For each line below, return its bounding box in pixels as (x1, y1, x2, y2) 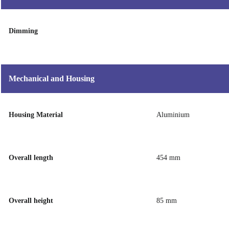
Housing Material (9, 111, 63, 119)
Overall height (9, 197, 53, 204)
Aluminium (156, 111, 190, 119)
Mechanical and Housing (9, 74, 95, 83)
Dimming (9, 27, 38, 35)
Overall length (9, 154, 53, 162)
